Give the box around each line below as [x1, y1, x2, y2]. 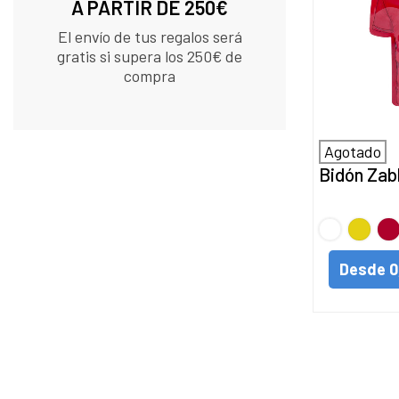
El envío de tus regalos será [57, 27, 242, 47]
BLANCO [319, 214, 379, 234]
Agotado [324, 141, 381, 161]
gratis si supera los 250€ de [57, 46, 242, 67]
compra [124, 66, 175, 86]
